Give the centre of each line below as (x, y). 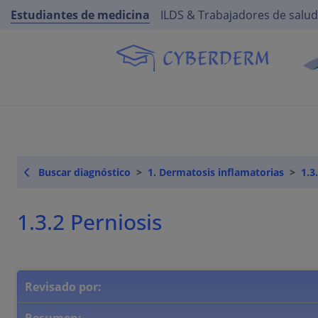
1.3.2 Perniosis (98, 222)
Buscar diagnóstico (84, 172)
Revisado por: (63, 287)
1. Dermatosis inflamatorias (216, 172)
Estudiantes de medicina (80, 15)
